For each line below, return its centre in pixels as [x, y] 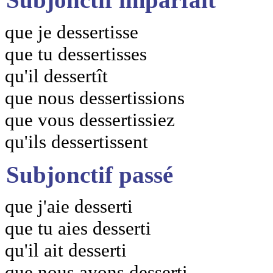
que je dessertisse [72, 32]
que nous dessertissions [95, 97]
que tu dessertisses [76, 54]
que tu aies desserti [78, 229]
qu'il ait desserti [66, 250]
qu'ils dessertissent [76, 141]
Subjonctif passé [90, 174]
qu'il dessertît [56, 76]
